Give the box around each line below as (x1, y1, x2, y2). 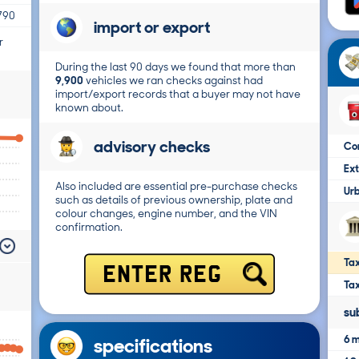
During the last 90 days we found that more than (55, 60, 296, 74)
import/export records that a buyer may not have (55, 87, 301, 101)
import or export (94, 17, 210, 38)
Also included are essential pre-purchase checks (55, 179, 297, 193)
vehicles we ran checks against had (83, 74, 263, 87)
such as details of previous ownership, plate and (55, 193, 292, 207)
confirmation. (55, 220, 123, 234)
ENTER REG (103, 264, 223, 284)
